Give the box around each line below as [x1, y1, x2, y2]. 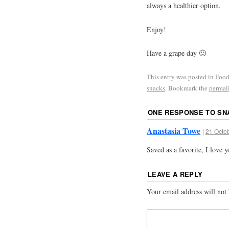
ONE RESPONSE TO [148, 107, 218, 118]
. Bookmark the [165, 83, 209, 93]
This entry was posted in [147, 72, 215, 82]
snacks [147, 83, 165, 93]
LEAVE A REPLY [148, 169, 203, 179]
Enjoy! [147, 24, 166, 34]
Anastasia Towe [147, 125, 200, 137]
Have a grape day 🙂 [147, 48, 206, 58]
